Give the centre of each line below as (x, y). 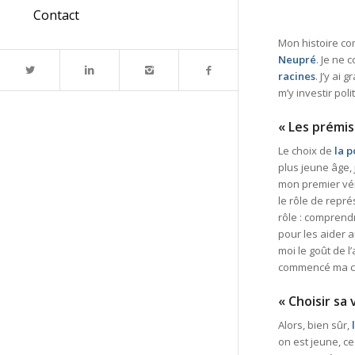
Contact (56, 15)
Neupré (297, 60)
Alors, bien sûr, (315, 325)
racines (297, 76)
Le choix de (306, 151)
